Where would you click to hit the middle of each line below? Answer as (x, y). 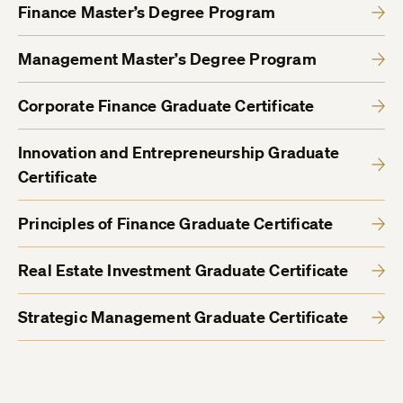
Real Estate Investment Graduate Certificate (184, 271)
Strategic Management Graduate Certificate (184, 318)
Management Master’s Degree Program (167, 59)
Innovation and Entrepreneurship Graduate (179, 153)
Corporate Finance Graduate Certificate (166, 106)
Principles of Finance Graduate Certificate (176, 224)
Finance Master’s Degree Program (147, 13)
